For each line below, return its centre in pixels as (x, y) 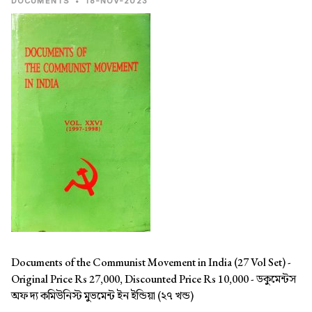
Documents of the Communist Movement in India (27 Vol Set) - (151, 263)
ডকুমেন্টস (276, 279)
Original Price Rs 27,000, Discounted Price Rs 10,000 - (134, 279)
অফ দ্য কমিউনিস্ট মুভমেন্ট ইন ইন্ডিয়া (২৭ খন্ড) (102, 296)
